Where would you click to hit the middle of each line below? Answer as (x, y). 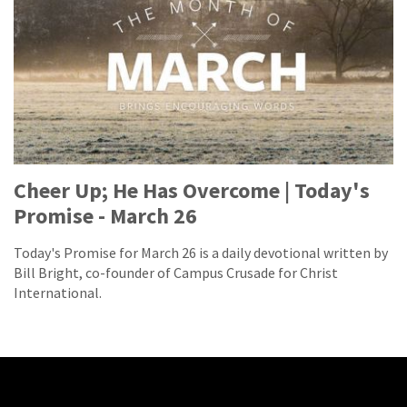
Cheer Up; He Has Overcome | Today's (192, 191)
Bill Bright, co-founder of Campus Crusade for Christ (176, 273)
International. (58, 293)
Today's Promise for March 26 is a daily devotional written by (201, 253)
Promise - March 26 (105, 216)
